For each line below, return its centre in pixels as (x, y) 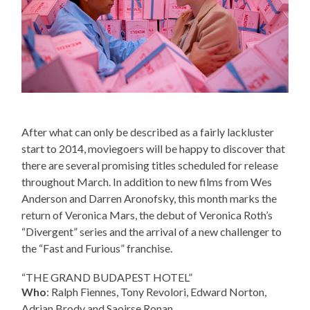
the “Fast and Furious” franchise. (97, 248)
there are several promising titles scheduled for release (150, 165)
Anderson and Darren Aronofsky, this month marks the (149, 198)
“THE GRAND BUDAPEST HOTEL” (107, 277)
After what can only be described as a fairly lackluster (148, 131)
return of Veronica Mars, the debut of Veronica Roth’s (147, 215)
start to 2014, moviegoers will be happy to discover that (154, 148)
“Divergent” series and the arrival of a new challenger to (152, 231)
